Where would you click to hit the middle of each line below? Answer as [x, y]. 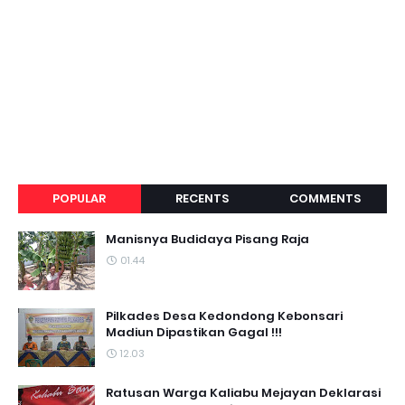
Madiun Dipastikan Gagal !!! [194, 332]
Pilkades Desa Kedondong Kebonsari [224, 316]
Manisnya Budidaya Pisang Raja [207, 239]
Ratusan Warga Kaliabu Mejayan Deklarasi [243, 393]
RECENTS [202, 198]
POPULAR [80, 198]
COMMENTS [325, 198]
